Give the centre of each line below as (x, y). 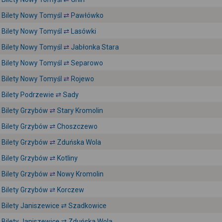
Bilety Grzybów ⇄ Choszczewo (50, 126)
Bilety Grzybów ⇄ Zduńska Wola (51, 142)
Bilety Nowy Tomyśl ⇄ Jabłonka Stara (60, 47)
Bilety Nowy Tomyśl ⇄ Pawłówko (53, 15)
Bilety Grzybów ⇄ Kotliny (40, 158)
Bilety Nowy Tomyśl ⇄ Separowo (52, 63)
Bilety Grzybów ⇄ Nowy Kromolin (53, 174)
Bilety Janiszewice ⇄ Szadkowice (54, 206)
